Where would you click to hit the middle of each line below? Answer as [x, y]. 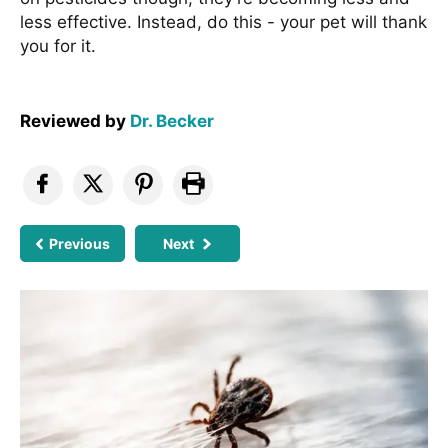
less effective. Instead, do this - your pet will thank [223, 21]
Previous [80, 243]
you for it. [58, 45]
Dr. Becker [172, 120]
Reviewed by [75, 120]
